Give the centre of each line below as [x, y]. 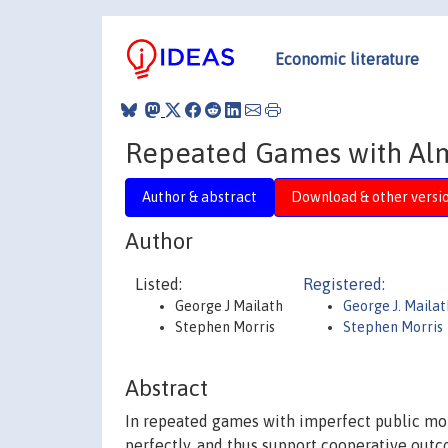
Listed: [158, 284]
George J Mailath [229, 306]
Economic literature [347, 58]
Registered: [344, 284]
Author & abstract [199, 196]
